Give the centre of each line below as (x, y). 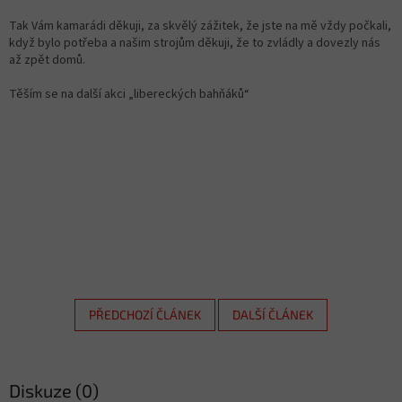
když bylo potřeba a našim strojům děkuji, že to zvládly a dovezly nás (195, 43)
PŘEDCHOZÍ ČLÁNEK (145, 314)
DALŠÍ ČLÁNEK (273, 314)
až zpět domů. (47, 60)
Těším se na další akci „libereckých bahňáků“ (129, 94)
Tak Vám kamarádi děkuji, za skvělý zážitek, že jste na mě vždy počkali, (200, 26)
